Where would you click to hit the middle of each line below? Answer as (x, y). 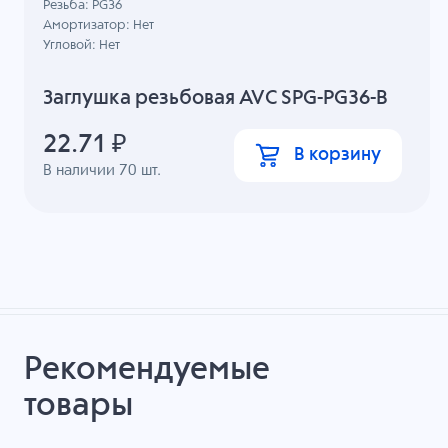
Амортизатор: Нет (99, 26)
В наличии (81, 170)
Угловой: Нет (82, 46)
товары (78, 407)
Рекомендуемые (146, 371)
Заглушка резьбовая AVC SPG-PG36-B (216, 98)
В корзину (337, 154)
